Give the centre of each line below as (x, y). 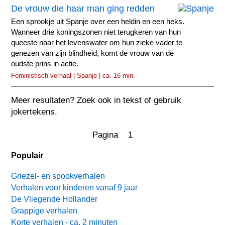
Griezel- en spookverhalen (58, 176)
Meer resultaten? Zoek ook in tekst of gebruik (96, 100)
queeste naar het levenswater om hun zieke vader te (97, 42)
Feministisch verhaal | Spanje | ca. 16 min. (73, 75)
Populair (27, 155)
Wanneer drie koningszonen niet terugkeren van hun (96, 32)
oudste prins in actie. (45, 64)
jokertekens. (34, 112)
